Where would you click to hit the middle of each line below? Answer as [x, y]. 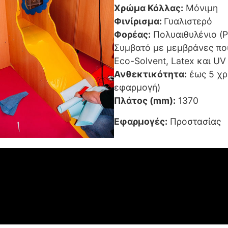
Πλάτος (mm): [145, 101]
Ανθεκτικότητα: [150, 74]
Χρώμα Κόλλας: [149, 8]
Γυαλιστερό [188, 21]
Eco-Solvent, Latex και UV [170, 61]
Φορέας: [132, 35]
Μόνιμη [201, 8]
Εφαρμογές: [141, 121]
